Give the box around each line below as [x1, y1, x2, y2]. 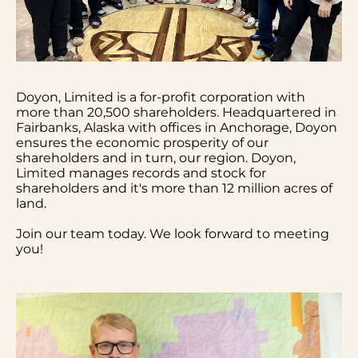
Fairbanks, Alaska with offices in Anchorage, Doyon [16, 120, 337, 136]
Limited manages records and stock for [16, 165, 266, 181]
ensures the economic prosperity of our [16, 135, 268, 151]
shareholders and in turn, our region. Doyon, [16, 150, 296, 166]
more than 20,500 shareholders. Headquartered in [16, 105, 336, 121]
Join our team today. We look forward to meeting [16, 226, 329, 242]
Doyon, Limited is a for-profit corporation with [16, 89, 305, 105]
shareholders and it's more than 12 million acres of [16, 181, 332, 197]
